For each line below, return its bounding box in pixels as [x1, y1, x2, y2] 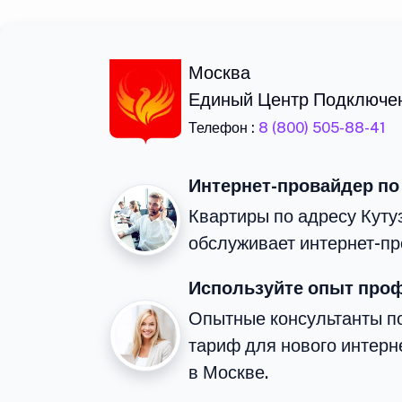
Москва [188, 62, 250, 84]
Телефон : [188, 119, 258, 137]
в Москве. [188, 362, 268, 384]
